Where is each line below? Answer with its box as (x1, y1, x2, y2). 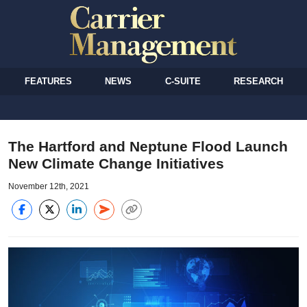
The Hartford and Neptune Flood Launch (8, 138, 288, 154)
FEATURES (25, 75, 73, 86)
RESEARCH (233, 75, 283, 86)
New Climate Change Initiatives (8, 155, 224, 171)
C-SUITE (164, 75, 201, 86)
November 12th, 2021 (8, 181, 89, 191)
